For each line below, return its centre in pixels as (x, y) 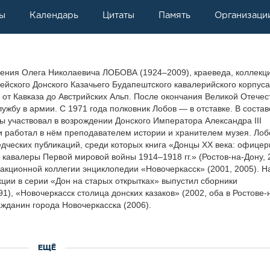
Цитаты (118, 15)
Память (174, 15)
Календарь (54, 15)
